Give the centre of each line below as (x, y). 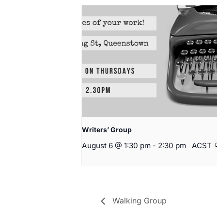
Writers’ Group (107, 130)
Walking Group (138, 200)
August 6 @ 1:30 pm (116, 146)
